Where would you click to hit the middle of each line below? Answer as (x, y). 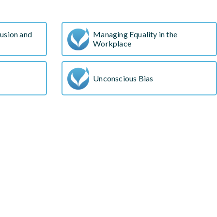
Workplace (112, 44)
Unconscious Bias (123, 78)
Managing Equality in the (135, 34)
